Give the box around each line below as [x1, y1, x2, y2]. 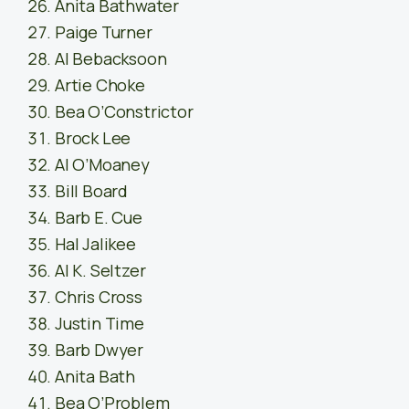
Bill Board [55, 180, 128, 203]
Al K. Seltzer [55, 259, 146, 282]
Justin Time [55, 312, 144, 335]
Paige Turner [55, 21, 152, 44]
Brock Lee [55, 127, 131, 150]
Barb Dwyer [55, 339, 143, 362]
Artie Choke [55, 74, 145, 97]
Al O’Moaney [55, 153, 150, 176]
